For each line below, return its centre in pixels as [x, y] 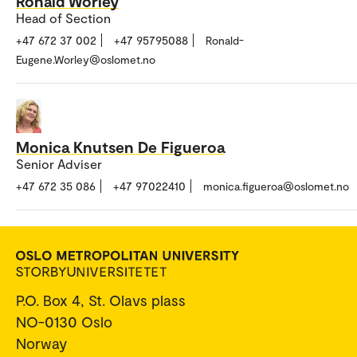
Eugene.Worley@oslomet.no [86, 60]
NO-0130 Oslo [64, 321]
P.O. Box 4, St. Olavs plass [101, 300]
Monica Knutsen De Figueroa [120, 146]
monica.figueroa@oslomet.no [276, 186]
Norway [41, 343]
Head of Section [63, 18]
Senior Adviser [59, 163]
